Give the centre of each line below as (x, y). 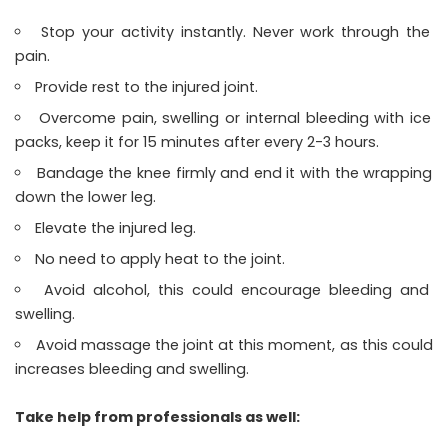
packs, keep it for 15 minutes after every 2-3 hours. (197, 141)
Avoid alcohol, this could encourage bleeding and (236, 289)
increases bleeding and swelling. (132, 368)
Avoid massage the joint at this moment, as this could (234, 344)
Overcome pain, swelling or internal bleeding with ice (235, 117)
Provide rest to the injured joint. (147, 86)
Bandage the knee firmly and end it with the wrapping (234, 172)
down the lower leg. (85, 196)
